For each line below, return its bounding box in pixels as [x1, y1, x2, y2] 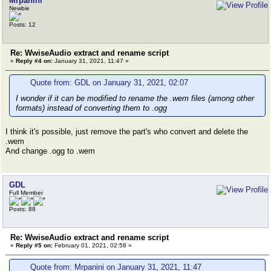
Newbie [9, 5, 30, 11]
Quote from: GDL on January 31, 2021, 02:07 [30, 78, 188, 87]
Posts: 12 [9, 21, 36, 28]
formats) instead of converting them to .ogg [16, 103, 167, 113]
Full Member [9, 189, 43, 196]
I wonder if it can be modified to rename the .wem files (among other [16, 94, 254, 103]
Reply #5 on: [16, 242, 53, 249]
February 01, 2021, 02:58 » [53, 242, 132, 249]
